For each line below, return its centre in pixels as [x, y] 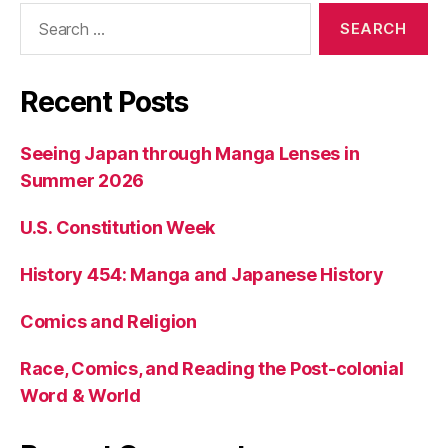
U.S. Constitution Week [118, 227]
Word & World [80, 395]
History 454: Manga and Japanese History [202, 274]
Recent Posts [104, 101]
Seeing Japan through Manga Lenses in [190, 153]
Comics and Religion [108, 321]
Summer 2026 [82, 180]
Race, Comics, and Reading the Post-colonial [212, 368]
